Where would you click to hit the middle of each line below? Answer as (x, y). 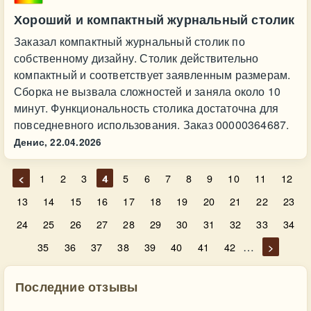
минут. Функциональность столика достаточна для (146, 108)
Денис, (31, 142)
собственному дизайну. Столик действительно (136, 58)
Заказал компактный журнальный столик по (129, 41)
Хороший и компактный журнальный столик (154, 19)
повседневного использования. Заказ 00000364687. (152, 125)
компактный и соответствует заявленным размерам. (152, 75)
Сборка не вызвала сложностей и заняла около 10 (148, 91)
